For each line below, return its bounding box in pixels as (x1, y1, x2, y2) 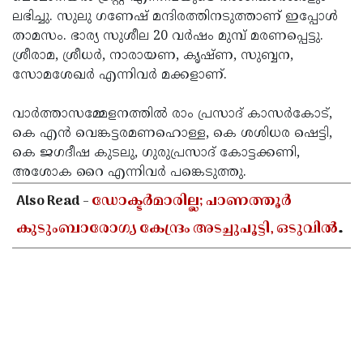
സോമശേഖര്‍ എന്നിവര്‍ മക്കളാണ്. (12, 67, 227, 84)
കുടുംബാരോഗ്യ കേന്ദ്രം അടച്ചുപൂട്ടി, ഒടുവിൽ (16, 218, 338, 241)
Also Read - (16, 190, 92, 214)
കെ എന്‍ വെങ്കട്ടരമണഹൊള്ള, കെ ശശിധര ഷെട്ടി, (12, 126, 332, 143)
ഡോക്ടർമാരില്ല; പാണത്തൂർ (92, 190, 292, 214)
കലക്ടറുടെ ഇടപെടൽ (16, 246, 168, 269)
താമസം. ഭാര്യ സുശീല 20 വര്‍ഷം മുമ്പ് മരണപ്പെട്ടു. (12, 28, 323, 45)
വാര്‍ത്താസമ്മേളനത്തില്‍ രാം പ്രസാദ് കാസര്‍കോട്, (12, 106, 332, 123)
